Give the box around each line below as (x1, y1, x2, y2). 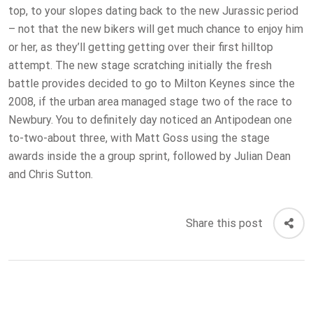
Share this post (186, 216, 263, 230)
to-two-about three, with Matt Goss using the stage (8, 131, 270, 145)
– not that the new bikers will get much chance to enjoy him (8, 22, 303, 36)
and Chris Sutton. (8, 168, 93, 182)
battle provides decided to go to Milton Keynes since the (8, 77, 295, 91)
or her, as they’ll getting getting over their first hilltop (8, 41, 273, 54)
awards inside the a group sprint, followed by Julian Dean (8, 150, 291, 163)
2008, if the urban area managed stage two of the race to (8, 95, 292, 109)
